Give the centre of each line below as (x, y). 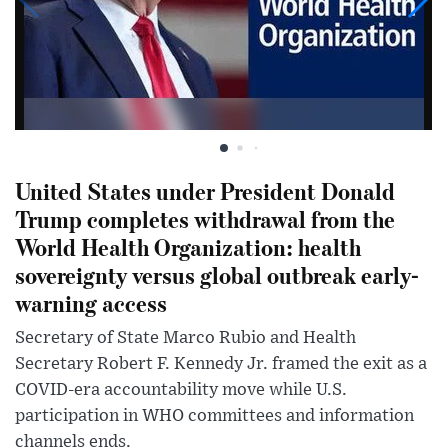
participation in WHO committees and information (214, 416)
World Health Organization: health (188, 247)
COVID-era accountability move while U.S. (181, 390)
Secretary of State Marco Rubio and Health (185, 338)
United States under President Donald (205, 191)
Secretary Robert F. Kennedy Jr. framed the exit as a (221, 364)
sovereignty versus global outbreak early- (217, 275)
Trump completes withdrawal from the (205, 219)
